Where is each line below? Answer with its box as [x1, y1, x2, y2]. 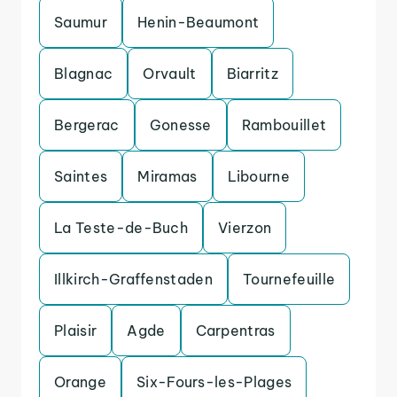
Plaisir [54, 322, 97, 339]
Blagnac [54, 65, 113, 82]
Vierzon [218, 219, 272, 237]
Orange [54, 373, 106, 391]
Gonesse [149, 116, 212, 134]
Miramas [137, 167, 198, 185]
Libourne [227, 167, 291, 185]
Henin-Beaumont [136, 13, 260, 31]
